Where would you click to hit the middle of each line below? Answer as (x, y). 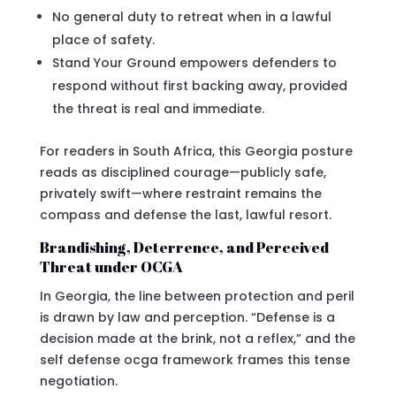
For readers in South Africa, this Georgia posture (196, 151)
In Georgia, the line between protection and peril (197, 296)
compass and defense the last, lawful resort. (185, 214)
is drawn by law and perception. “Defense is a (187, 317)
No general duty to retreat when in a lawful (191, 16)
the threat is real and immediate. (158, 108)
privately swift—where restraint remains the (180, 193)
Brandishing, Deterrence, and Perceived (184, 247)
